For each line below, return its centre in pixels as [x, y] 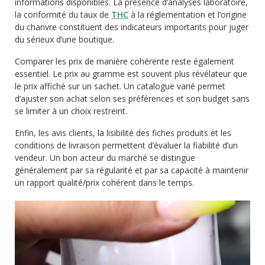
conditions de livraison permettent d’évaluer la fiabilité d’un [126, 145]
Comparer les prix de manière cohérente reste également [125, 61]
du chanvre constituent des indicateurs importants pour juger [132, 27]
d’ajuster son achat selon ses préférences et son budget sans [132, 98]
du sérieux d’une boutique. [64, 39]
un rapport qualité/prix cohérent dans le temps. [104, 182]
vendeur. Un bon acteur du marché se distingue [105, 158]
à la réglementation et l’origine [188, 14]
